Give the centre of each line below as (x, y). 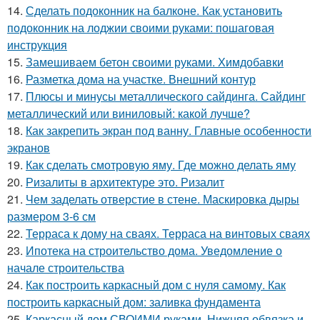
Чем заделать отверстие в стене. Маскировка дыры (162, 199)
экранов (29, 147)
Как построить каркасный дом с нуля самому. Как (156, 285)
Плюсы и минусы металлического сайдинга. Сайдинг (166, 96)
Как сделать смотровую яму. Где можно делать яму (161, 165)
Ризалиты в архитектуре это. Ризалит (125, 182)
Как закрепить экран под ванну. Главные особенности (169, 130)
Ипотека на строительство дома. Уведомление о (154, 250)
